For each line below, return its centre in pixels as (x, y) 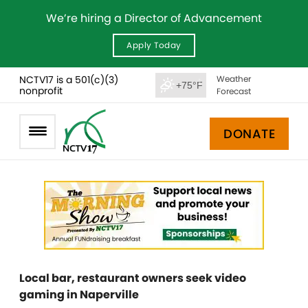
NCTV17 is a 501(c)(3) (69, 79)
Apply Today (154, 45)
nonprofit (41, 90)
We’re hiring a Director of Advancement (154, 18)
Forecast (233, 91)
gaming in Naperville (87, 295)
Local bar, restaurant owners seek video (133, 278)
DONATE (249, 133)
